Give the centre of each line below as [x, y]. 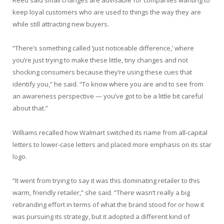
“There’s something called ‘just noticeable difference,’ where [103, 48]
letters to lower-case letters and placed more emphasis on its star [112, 144]
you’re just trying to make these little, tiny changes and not [100, 60]
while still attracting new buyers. [61, 24]
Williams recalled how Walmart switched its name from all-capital [110, 132]
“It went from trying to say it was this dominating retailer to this [106, 180]
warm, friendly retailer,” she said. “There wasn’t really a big [101, 192]
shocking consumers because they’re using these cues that [102, 72]
